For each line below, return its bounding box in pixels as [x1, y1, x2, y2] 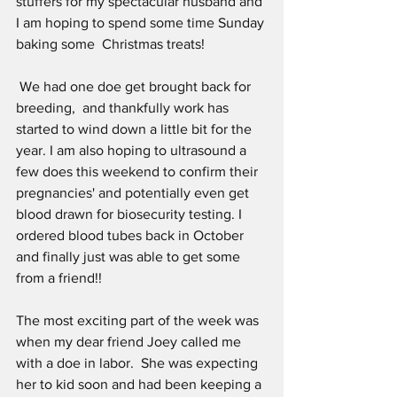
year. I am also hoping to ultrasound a [16, 143, 250, 159]
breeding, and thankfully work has [16, 100, 232, 116]
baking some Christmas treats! [16, 36, 205, 52]
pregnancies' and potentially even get [16, 185, 253, 201]
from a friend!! [16, 270, 102, 286]
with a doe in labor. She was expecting [16, 355, 261, 371]
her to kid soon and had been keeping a [16, 377, 265, 393]
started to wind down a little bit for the [16, 121, 255, 137]
